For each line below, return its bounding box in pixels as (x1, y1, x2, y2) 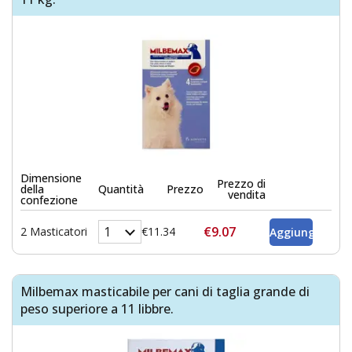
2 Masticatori (20, 224, 87, 240)
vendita (228, 186, 266, 202)
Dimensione (20, 170, 82, 185)
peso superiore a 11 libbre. (20, 299, 174, 317)
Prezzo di (217, 175, 266, 191)
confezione (20, 192, 78, 207)
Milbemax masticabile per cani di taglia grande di (20, 282, 310, 300)
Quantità (98, 181, 144, 196)
